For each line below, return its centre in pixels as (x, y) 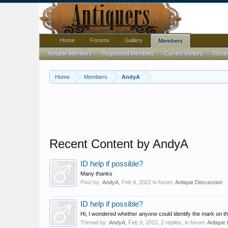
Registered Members (128, 53)
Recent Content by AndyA (119, 144)
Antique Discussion (199, 182)
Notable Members (70, 53)
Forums (100, 40)
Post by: (91, 182)
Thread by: (95, 222)
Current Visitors (184, 53)
